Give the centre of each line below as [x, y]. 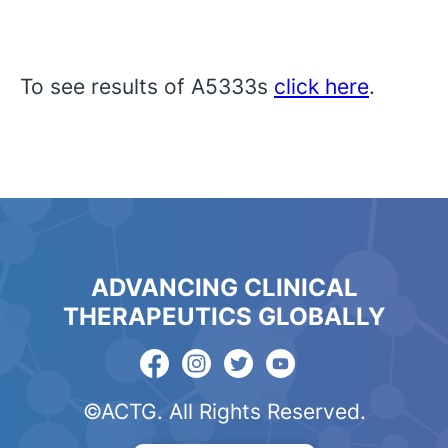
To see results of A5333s [147, 86]
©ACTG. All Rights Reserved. [224, 411]
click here [321, 86]
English [411, 416]
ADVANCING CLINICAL [224, 287]
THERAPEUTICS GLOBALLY [224, 316]
